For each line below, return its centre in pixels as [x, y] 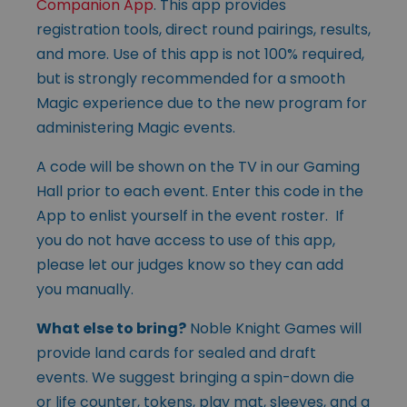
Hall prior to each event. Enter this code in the [200, 191]
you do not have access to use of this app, [186, 240]
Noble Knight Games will [274, 328]
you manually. [85, 289]
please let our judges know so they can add [190, 264]
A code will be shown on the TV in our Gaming [198, 166]
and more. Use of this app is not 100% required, [200, 54]
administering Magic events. [136, 127]
